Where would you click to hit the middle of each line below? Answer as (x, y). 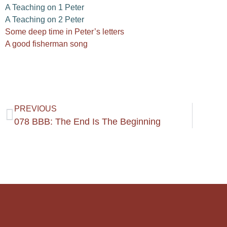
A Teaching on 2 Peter (45, 19)
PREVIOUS (35, 109)
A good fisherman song (46, 44)
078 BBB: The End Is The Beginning (87, 122)
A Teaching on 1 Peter (45, 7)
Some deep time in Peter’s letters (65, 31)
